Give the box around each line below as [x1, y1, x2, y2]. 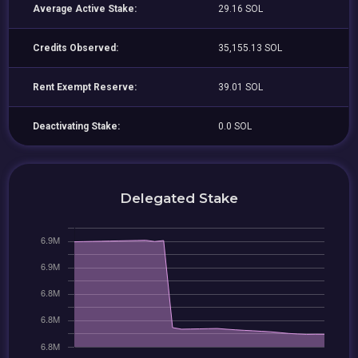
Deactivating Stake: [33, 121, 121, 132]
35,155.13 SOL [218, 42, 283, 54]
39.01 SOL [218, 82, 264, 93]
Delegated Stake [120, 189, 238, 206]
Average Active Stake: [33, 3, 137, 14]
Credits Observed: [33, 42, 119, 54]
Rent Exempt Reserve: [33, 82, 137, 93]
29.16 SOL [218, 3, 264, 14]
